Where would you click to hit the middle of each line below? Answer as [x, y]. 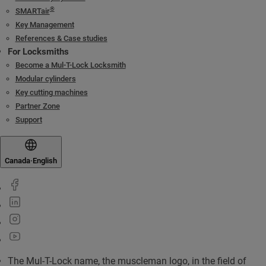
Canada [18, 161]
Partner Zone [37, 106]
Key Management [45, 25]
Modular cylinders [45, 79]
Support [28, 120]
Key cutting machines [51, 92]
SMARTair [32, 11]
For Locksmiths [38, 52]
